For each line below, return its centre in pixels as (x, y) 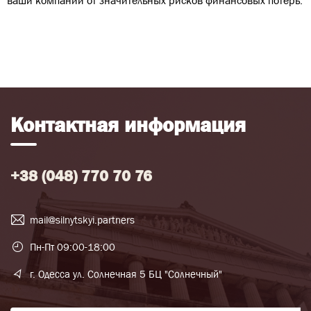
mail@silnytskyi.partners (82, 220)
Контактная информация (128, 125)
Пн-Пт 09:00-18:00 (73, 247)
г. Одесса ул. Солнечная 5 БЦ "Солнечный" (126, 274)
